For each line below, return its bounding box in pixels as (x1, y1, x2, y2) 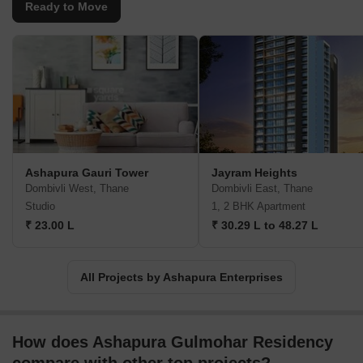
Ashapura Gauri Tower (25, 166, 148, 180)
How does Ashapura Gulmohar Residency (12, 333, 333, 352)
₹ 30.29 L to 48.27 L (211, 219, 318, 233)
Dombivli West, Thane (25, 182, 129, 195)
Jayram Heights (211, 166, 297, 180)
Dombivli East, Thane (211, 182, 313, 195)
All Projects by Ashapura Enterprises (80, 271, 283, 284)
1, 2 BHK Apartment (211, 200, 305, 213)
